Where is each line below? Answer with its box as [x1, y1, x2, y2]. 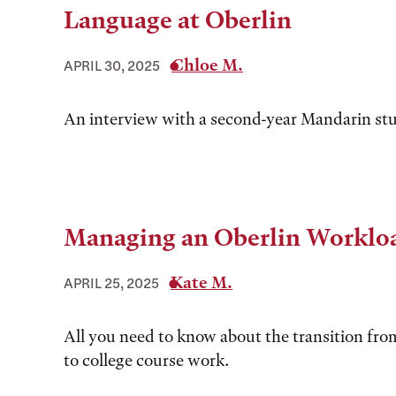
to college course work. [64, 350, 229, 370]
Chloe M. [171, 55, 243, 75]
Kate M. [171, 272, 232, 293]
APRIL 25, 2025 [64, 275, 159, 291]
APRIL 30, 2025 [64, 57, 160, 73]
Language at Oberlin [64, 6, 292, 34]
